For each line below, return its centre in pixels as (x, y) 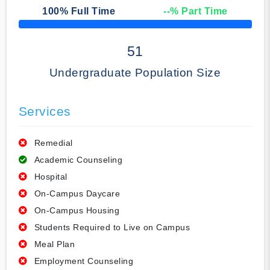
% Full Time (87, 11)
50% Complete (41, 27)
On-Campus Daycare (77, 194)
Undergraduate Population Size (135, 73)
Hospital (51, 177)
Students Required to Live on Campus (112, 228)
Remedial (53, 143)
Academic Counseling (78, 160)
